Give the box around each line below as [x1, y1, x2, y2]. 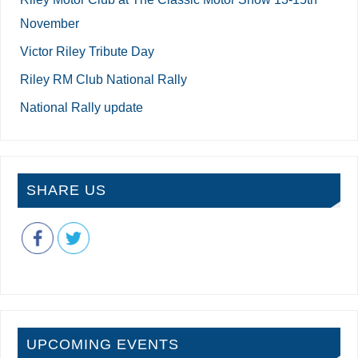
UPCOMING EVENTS [26, 336, 179, 353]
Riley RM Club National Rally [20, 71, 188, 86]
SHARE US [26, 181, 106, 198]
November [20, 15, 80, 30]
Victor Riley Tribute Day [20, 43, 155, 58]
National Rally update [20, 99, 144, 114]
